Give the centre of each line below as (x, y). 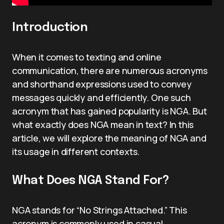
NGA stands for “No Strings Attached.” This (99, 210)
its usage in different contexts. (76, 151)
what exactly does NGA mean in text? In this (103, 124)
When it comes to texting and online (87, 57)
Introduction (50, 27)
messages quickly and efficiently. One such (101, 97)
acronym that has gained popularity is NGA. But (109, 111)
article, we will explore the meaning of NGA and (109, 138)
